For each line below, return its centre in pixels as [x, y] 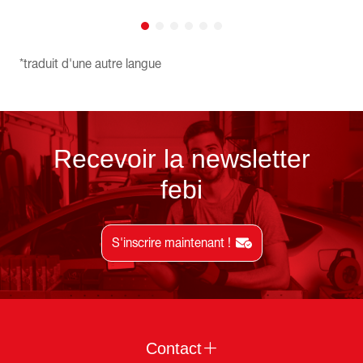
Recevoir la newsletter [181, 158]
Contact [173, 348]
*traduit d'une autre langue [90, 64]
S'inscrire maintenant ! [171, 243]
